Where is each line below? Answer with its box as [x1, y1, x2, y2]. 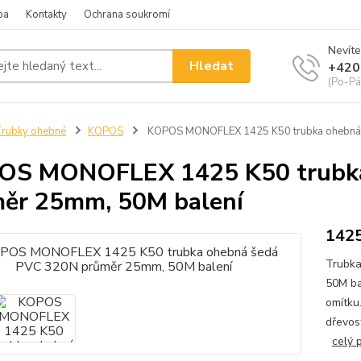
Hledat [189, 56, 234, 75]
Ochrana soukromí [84, 7, 170, 22]
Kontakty [26, 7, 67, 22]
